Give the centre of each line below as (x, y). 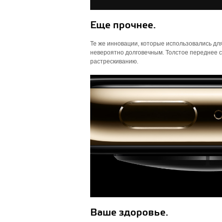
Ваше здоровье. (129, 213)
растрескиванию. (114, 61)
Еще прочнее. (123, 26)
